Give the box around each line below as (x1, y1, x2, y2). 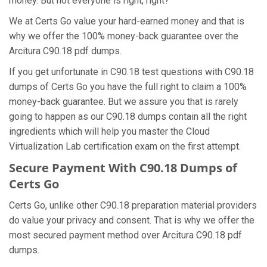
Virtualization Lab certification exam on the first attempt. (9, 141, 241, 152)
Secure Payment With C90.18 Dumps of (9, 160, 237, 176)
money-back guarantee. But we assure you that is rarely (9, 96, 238, 107)
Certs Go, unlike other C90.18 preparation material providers (9, 200, 257, 211)
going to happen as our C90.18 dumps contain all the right (9, 111, 247, 122)
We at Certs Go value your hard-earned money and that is (9, 15, 244, 27)
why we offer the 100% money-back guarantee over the (9, 30, 238, 42)
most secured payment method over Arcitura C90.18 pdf (9, 229, 242, 241)
